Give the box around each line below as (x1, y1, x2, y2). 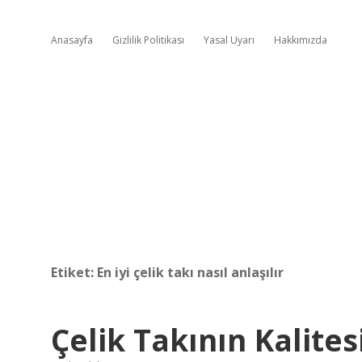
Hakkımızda (274, 33, 327, 47)
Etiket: (51, 263, 97, 281)
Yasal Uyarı (204, 33, 255, 47)
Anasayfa (51, 33, 93, 47)
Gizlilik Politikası (112, 33, 184, 47)
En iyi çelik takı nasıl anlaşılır (97, 263, 284, 281)
